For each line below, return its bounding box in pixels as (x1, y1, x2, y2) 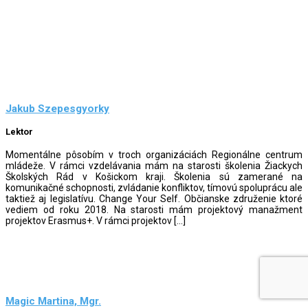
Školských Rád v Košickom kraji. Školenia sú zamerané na (5, 170, 302, 182)
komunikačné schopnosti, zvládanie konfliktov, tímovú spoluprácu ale (5, 181, 302, 193)
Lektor (5, 126, 33, 137)
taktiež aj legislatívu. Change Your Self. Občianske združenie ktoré (5, 192, 302, 204)
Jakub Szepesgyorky (5, 102, 109, 115)
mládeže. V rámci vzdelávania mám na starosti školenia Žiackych (5, 159, 302, 171)
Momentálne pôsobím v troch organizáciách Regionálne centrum (5, 148, 302, 160)
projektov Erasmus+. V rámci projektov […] (5, 214, 186, 226)
